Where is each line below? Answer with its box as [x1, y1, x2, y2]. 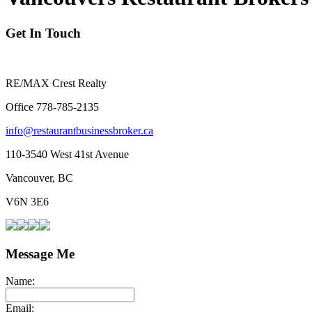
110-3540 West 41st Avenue [6, 148, 129, 161]
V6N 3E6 [6, 196, 49, 208]
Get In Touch [6, 25, 81, 40]
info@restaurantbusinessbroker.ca [6, 125, 153, 137]
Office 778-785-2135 [6, 101, 99, 114]
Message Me [6, 246, 75, 261]
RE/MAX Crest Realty [6, 77, 107, 90]
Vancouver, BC [6, 172, 73, 185]
